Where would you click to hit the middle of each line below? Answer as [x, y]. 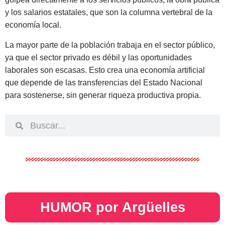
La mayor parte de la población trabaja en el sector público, [110, 45]
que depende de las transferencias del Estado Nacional [104, 82]
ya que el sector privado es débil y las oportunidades [98, 57]
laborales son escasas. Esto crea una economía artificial [105, 70]
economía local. [33, 25]
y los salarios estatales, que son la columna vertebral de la [109, 13]
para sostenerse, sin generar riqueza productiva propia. [103, 95]
